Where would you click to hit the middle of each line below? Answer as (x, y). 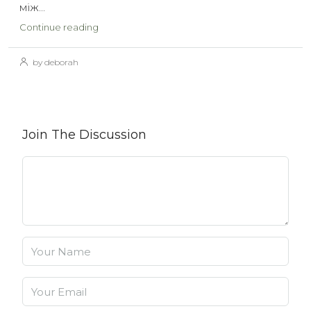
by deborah (54, 62)
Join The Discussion (84, 135)
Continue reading (59, 27)
